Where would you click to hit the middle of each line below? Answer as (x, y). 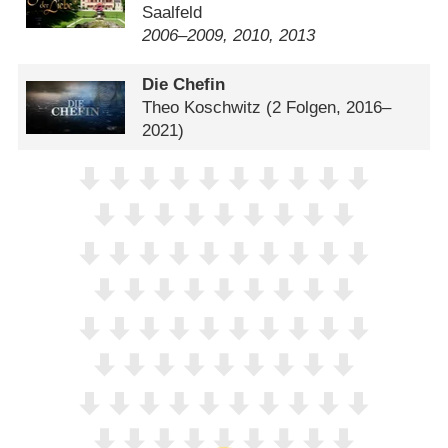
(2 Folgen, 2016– (329, 107)
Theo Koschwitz (202, 107)
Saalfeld (172, 13)
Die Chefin (184, 84)
